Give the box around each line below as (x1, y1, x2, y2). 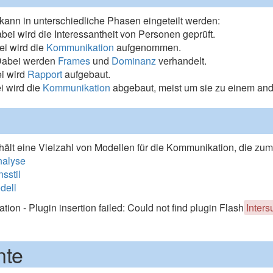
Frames (58, 54, 91, 68)
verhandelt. (156, 54, 207, 68)
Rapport (27, 67, 63, 81)
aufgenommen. (114, 40, 182, 54)
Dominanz (112, 54, 157, 68)
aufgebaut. (62, 67, 111, 81)
